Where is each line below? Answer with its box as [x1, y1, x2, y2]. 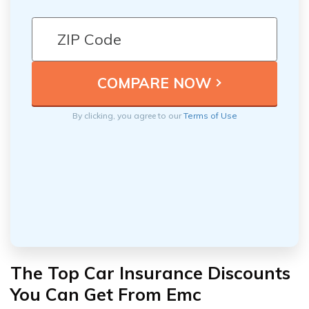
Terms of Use [183, 110, 237, 121]
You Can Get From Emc [10, 283, 201, 305]
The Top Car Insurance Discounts [10, 261, 290, 283]
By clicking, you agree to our [72, 110, 183, 121]
